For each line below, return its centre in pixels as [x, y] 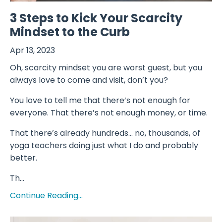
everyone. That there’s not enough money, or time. [109, 112]
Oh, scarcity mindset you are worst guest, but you [106, 67]
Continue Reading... [46, 195]
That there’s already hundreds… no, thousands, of [105, 133]
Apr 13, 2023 [32, 50]
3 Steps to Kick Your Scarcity [96, 18]
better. [24, 158]
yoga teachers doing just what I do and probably [104, 145]
